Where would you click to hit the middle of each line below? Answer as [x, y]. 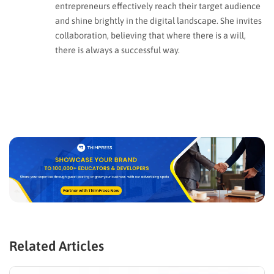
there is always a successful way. [117, 50]
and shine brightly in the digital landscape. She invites [158, 20]
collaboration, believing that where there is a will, [150, 35]
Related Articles [57, 246]
